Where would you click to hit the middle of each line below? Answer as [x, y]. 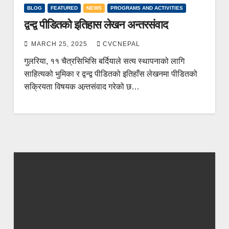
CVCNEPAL [121, 44]
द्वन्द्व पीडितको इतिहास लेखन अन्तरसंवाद [96, 25]
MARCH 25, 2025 [60, 44]
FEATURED [64, 8]
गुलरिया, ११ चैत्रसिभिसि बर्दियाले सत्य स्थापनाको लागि [104, 61]
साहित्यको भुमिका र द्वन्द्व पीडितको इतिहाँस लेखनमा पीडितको [110, 74]
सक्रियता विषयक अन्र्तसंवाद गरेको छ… [82, 86]
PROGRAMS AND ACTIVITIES [146, 8]
